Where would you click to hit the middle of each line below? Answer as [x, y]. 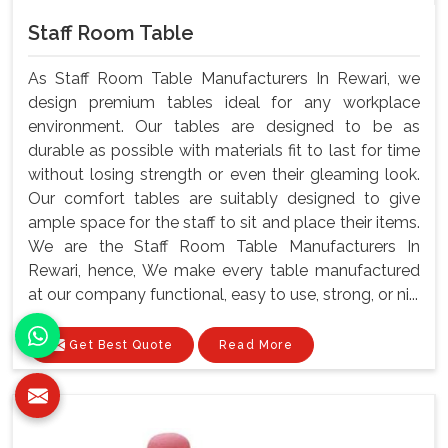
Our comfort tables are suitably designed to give [224, 198]
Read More [256, 344]
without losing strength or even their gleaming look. [224, 174]
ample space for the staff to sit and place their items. [224, 222]
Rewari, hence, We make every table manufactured [224, 270]
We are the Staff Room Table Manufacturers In [224, 246]
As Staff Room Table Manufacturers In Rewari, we [224, 78]
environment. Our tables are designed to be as [224, 126]
